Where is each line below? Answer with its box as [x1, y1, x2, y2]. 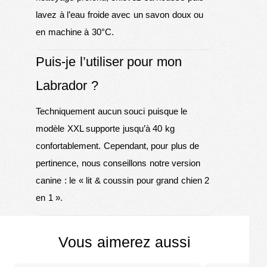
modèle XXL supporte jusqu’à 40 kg [36, 123, 175, 134]
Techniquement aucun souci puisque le [36, 106, 187, 117]
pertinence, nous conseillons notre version [36, 158, 200, 169]
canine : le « [36, 175, 86, 186]
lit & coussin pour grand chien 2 [86, 175, 209, 186]
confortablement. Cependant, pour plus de [36, 141, 199, 151]
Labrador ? [36, 78, 98, 94]
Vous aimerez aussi [58, 234, 191, 251]
